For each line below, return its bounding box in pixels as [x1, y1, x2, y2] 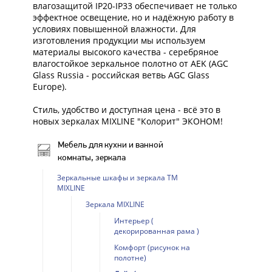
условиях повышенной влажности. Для [32, 22, 196, 35]
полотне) [114, 252, 146, 263]
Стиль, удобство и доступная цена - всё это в [32, 103, 220, 115]
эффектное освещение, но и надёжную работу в [32, 11, 234, 23]
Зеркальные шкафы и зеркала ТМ [56, 172, 178, 183]
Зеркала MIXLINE [85, 199, 144, 209]
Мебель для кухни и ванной [57, 138, 163, 150]
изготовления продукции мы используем [32, 34, 205, 46]
